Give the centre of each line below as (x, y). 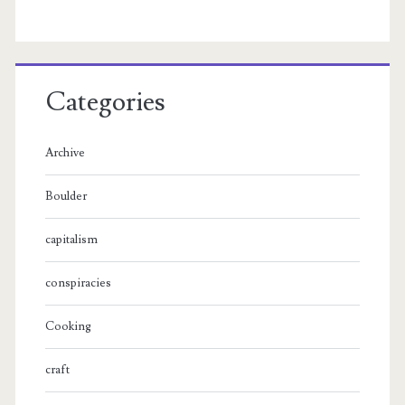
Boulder (66, 197)
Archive (65, 153)
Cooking (68, 327)
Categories (105, 103)
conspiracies (78, 283)
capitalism (71, 240)
